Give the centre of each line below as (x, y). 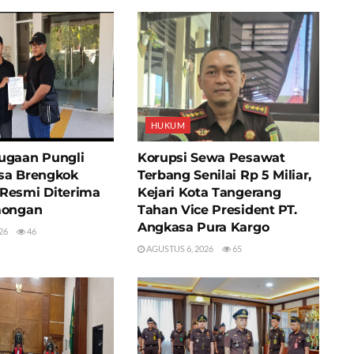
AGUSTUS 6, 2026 (179, 248)
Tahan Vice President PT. (217, 209)
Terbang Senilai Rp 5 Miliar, (224, 175)
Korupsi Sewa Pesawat (211, 157)
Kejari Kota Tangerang (209, 192)
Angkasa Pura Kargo (203, 227)
